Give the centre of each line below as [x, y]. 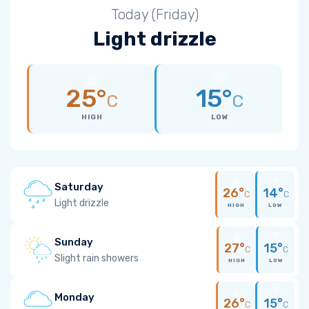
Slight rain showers [97, 258]
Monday [74, 297]
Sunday [74, 242]
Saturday [79, 187]
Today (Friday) [154, 14]
